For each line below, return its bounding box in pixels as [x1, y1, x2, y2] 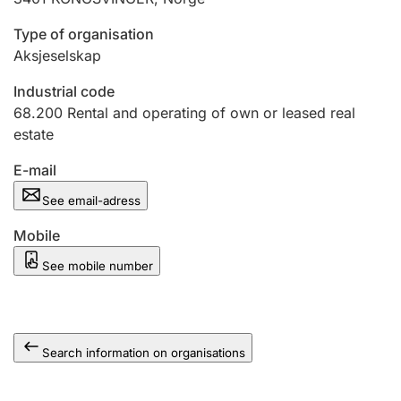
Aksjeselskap [13, 47, 101, 64]
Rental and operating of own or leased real [67, 104, 355, 122]
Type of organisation [13, 25, 154, 43]
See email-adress [42, 193, 141, 208]
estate [13, 125, 54, 143]
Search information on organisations [42, 346, 245, 360]
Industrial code [13, 82, 115, 100]
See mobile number [42, 259, 153, 273]
